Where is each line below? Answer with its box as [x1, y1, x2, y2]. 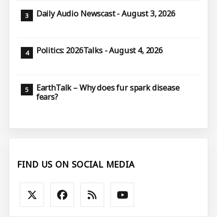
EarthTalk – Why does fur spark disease [36, 82, 180, 93]
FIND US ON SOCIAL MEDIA [17, 158, 135, 170]
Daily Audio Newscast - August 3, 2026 [36, 8, 175, 19]
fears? [36, 91, 58, 102]
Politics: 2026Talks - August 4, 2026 [36, 45, 163, 56]
